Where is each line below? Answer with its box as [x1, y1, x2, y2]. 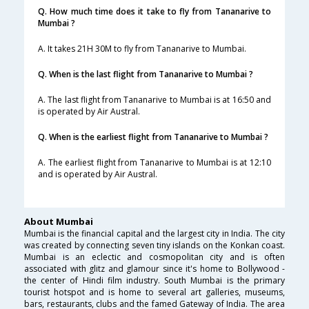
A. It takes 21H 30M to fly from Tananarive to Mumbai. [38, 43, 246, 55]
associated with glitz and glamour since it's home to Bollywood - [24, 263, 285, 275]
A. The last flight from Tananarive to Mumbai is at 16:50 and [38, 94, 271, 106]
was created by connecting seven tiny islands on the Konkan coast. [24, 239, 285, 252]
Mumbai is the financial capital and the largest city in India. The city [24, 228, 285, 240]
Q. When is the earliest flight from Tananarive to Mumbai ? [38, 131, 268, 143]
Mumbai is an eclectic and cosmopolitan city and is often [24, 251, 285, 263]
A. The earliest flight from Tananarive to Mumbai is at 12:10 [38, 157, 271, 169]
